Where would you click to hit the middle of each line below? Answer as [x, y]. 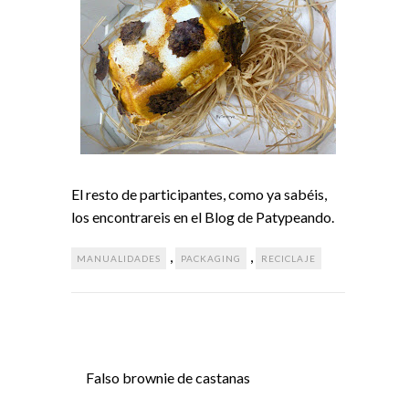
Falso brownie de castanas [168, 377]
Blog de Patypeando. [269, 216]
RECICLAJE [288, 258]
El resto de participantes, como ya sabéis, [199, 194]
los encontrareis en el [138, 216]
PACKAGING [211, 258]
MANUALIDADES [119, 258]
